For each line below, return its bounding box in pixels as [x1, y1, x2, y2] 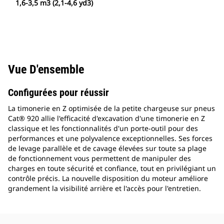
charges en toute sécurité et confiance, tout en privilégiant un [8, 163, 216, 173]
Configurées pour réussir [8, 86, 109, 99]
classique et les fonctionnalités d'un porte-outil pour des [8, 123, 198, 133]
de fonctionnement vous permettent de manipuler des [8, 153, 191, 163]
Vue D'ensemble [8, 62, 84, 77]
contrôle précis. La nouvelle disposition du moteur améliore [8, 173, 208, 183]
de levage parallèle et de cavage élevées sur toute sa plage [8, 143, 206, 153]
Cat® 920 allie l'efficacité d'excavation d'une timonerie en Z [8, 113, 205, 123]
